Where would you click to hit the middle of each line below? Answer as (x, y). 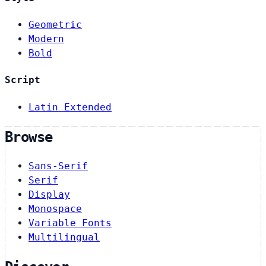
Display (49, 195)
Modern (46, 39)
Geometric (55, 25)
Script (23, 80)
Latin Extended (70, 107)
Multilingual (64, 237)
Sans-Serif (58, 166)
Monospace (55, 209)
